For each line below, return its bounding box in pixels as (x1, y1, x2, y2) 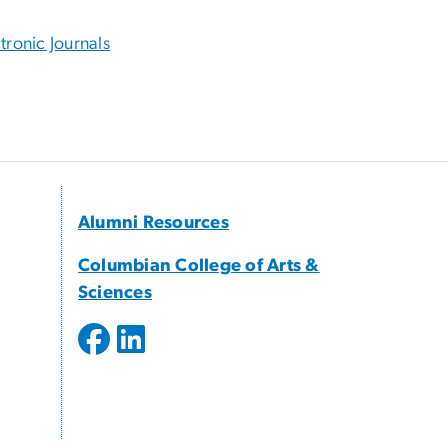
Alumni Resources (78, 214, 229, 233)
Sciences (78, 284, 152, 303)
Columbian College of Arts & (78, 257, 320, 276)
